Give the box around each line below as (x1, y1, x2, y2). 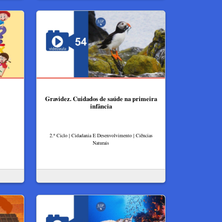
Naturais (93, 139, 109, 146)
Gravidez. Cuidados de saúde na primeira (45, 94, 157, 103)
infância (90, 102, 112, 111)
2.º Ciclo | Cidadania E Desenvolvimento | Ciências (49, 131, 153, 139)
